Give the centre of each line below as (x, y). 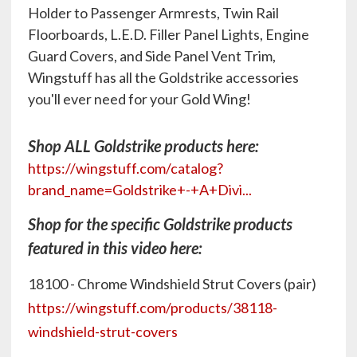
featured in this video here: (115, 248)
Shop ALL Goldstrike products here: (143, 146)
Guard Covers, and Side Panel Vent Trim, (152, 56)
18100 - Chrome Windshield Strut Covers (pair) (173, 284)
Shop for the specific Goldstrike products (160, 224)
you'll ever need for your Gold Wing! (139, 99)
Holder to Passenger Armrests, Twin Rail (153, 13)
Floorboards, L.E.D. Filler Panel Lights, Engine (169, 34)
